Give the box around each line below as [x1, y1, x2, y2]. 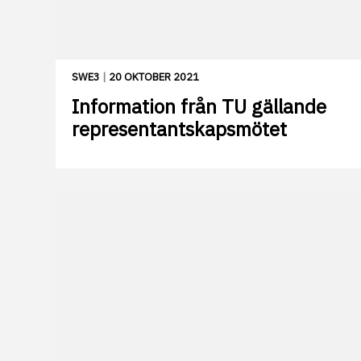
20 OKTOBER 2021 [109, 70, 199, 85]
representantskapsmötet [72, 116, 287, 143]
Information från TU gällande [72, 93, 326, 120]
